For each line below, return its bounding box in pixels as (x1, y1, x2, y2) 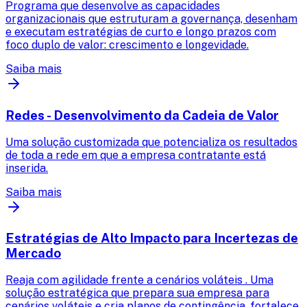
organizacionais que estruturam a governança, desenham (5, 12, 297, 26)
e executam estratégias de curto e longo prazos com (5, 25, 276, 39)
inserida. (5, 161, 48, 175)
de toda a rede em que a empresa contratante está (5, 148, 266, 162)
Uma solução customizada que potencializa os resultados (5, 135, 297, 149)
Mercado (5, 245, 61, 261)
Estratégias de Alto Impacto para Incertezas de (5, 230, 298, 246)
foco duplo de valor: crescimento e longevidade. (5, 38, 249, 52)
